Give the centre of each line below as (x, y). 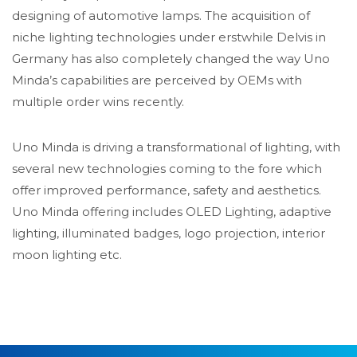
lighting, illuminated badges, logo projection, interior (169, 233)
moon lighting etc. (67, 255)
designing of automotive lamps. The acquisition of (161, 16)
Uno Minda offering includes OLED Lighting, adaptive (172, 212)
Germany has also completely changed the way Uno (171, 59)
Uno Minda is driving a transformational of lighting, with (176, 147)
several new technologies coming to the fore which (167, 169)
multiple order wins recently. (98, 102)
